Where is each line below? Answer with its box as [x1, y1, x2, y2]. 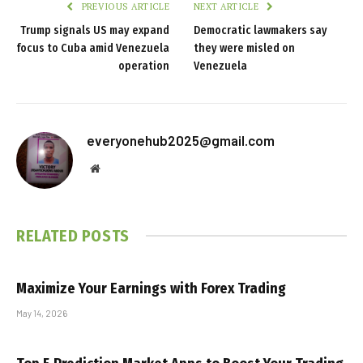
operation [118, 58, 169, 73]
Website [99, 161, 135, 173]
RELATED [16, 225, 82, 246]
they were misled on [194, 41, 295, 55]
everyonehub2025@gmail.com [87, 131, 275, 148]
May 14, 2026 [16, 307, 67, 318]
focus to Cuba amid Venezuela [16, 41, 169, 55]
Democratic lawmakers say [194, 23, 327, 37]
